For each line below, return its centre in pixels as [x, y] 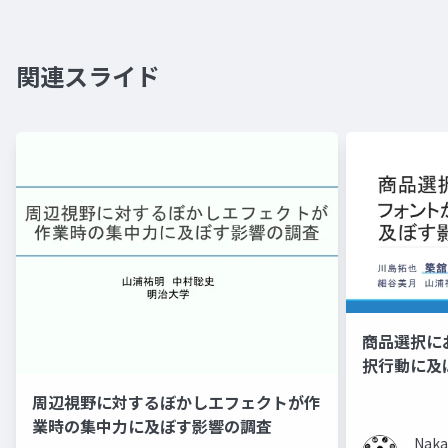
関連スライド [88, 75]
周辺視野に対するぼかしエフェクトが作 [176, 401]
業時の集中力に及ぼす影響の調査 [152, 425]
